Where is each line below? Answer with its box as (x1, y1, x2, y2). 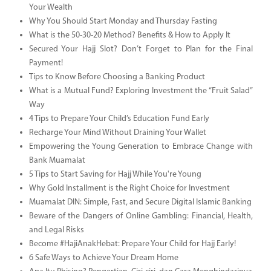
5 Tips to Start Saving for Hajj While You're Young (28, 169, 201, 179)
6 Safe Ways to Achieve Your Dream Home (28, 253, 178, 263)
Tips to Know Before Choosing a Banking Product (28, 72, 205, 82)
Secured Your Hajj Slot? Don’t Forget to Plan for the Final (28, 44, 253, 54)
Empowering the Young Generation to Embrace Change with (28, 142, 253, 151)
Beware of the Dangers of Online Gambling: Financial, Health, (28, 211, 253, 221)
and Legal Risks (28, 225, 84, 235)
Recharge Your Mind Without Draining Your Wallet (28, 128, 206, 137)
